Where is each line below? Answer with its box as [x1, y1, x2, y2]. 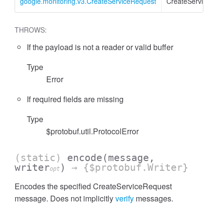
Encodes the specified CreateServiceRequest [15, 181, 172, 192]
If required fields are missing [27, 93, 124, 105]
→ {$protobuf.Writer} [66, 162, 188, 173]
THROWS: [15, 25, 47, 35]
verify [115, 193, 134, 204]
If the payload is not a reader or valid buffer [27, 41, 173, 53]
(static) [15, 152, 67, 163]
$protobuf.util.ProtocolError [46, 126, 139, 137]
